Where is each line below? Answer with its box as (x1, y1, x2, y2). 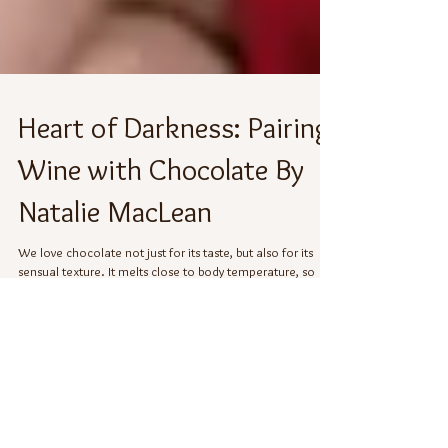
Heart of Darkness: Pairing (18, 189, 331, 226)
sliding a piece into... (18, 362, 133, 378)
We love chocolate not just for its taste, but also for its (18, 324, 313, 340)
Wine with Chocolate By (18, 231, 304, 268)
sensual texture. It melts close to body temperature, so (18, 343, 315, 359)
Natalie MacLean (18, 273, 212, 310)
